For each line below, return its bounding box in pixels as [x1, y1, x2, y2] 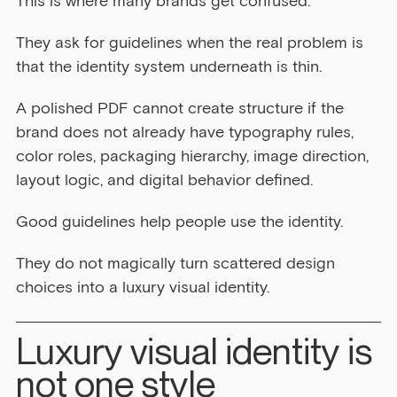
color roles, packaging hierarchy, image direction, [16, 146, 373, 167]
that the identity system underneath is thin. [16, 57, 322, 77]
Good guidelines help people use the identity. [16, 212, 343, 232]
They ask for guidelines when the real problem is [16, 33, 368, 53]
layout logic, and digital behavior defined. [16, 170, 313, 191]
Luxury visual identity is [16, 328, 379, 373]
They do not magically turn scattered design [16, 253, 339, 274]
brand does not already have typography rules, [16, 122, 358, 143]
